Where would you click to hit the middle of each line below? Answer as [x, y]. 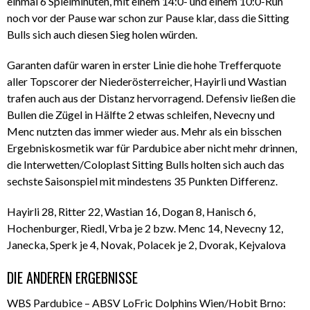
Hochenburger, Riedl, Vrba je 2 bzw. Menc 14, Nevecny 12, [145, 228]
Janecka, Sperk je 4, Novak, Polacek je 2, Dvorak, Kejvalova [146, 245]
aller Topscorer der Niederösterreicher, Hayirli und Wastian [147, 82]
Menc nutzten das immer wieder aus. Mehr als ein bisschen [144, 131]
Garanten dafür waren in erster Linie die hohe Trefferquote [144, 65]
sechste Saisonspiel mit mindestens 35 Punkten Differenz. [142, 181]
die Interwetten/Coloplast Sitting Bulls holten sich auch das [146, 165]
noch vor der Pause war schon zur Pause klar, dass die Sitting [148, 18]
